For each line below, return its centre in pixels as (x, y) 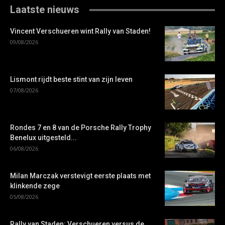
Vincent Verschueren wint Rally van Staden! (80, 31)
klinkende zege (35, 186)
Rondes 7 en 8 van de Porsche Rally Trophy (81, 128)
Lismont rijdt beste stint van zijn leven (71, 80)
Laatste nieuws (45, 10)
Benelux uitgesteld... (43, 138)
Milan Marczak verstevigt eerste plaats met (80, 176)
